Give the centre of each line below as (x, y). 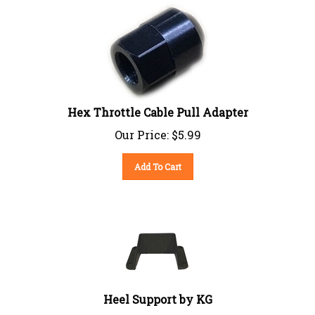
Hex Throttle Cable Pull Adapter (157, 106)
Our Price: (141, 129)
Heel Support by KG (157, 293)
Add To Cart (157, 161)
